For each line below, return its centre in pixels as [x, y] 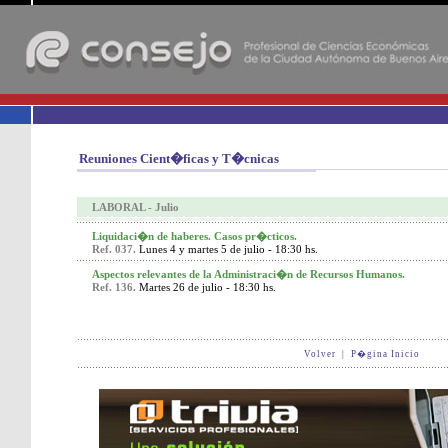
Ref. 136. [114, 287]
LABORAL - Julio [135, 207]
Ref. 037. [115, 249]
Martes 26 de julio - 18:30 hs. [207, 287]
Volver [319, 354]
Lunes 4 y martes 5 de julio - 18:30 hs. [228, 249]
